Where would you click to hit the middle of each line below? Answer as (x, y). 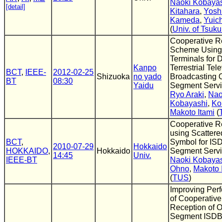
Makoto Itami (192, 112)
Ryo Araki (187, 94)
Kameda (185, 20)
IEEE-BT (22, 160)
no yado (147, 77)
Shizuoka (113, 77)
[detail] (16, 7)
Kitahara (185, 11)
